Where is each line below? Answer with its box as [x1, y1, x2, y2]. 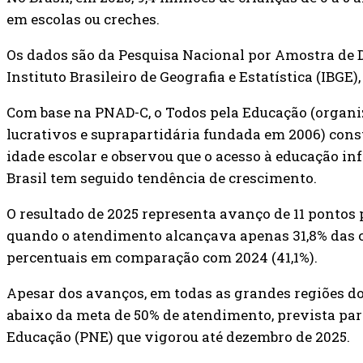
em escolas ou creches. [6, 10, 160, 29]
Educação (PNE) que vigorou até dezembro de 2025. [6, 327, 350, 347]
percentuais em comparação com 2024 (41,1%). [6, 248, 318, 267]
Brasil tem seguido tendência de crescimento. [6, 169, 317, 188]
